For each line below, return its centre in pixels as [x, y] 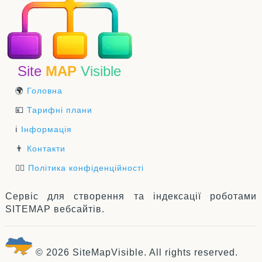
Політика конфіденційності [86, 168]
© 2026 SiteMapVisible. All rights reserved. [135, 252]
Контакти [46, 148]
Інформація [46, 129]
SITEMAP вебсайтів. [55, 209]
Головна [45, 90]
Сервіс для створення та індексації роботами [131, 196]
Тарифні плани [60, 110]
